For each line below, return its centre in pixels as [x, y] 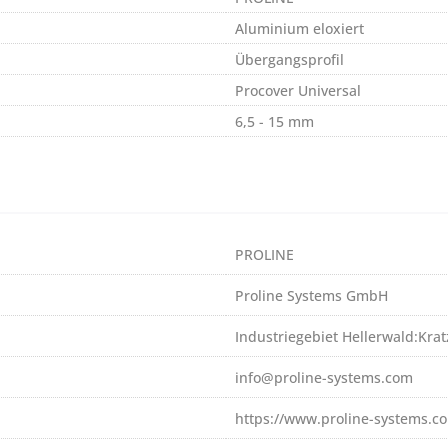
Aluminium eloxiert [299, 29]
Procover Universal [298, 91]
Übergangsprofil [289, 60]
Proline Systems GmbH [311, 296]
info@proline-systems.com [324, 378]
